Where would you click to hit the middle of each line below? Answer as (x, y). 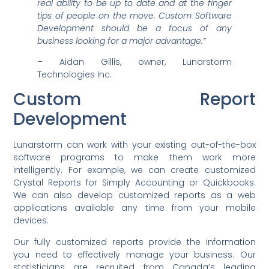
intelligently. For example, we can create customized (134, 170)
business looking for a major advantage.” (122, 41)
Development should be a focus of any (134, 28)
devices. (31, 221)
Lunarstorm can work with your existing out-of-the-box (134, 145)
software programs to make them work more (134, 158)
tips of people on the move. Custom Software (134, 15)
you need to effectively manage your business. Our (134, 254)
